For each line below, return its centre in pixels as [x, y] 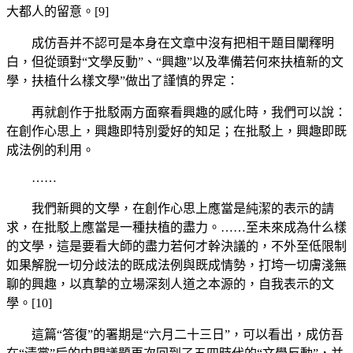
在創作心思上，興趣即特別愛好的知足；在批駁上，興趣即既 [176, 131]
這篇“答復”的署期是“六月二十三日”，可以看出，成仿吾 [188, 334]
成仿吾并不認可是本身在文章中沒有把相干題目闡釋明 [183, 43]
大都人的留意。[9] [58, 11]
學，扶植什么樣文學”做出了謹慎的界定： [123, 80]
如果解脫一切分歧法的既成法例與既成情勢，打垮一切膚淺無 [176, 265]
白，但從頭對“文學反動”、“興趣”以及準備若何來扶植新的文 [175, 61]
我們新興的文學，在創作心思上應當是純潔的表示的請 [183, 208]
